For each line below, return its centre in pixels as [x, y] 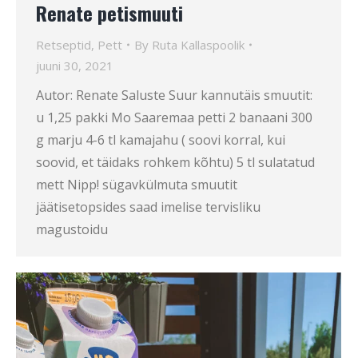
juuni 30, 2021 [75, 66]
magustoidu [72, 230]
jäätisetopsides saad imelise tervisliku [148, 207]
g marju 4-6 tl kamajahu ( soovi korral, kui [161, 140]
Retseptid [64, 45]
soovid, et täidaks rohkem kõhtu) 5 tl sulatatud [175, 163]
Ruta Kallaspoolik [198, 45]
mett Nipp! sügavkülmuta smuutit [137, 185]
